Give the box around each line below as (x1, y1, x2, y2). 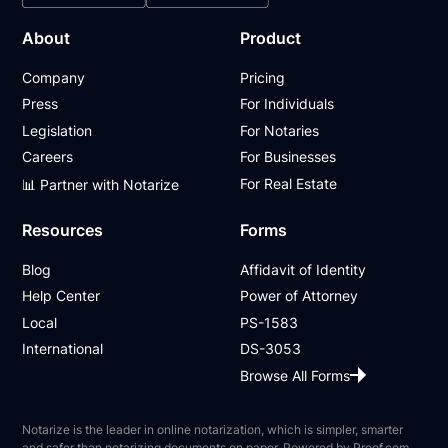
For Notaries (240, 121, 319, 139)
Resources (22, 219, 104, 240)
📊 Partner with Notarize (22, 176, 180, 194)
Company (22, 68, 86, 86)
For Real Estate (240, 175, 337, 193)
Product (240, 27, 301, 48)
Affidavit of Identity (240, 260, 366, 278)
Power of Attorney (240, 287, 358, 305)
